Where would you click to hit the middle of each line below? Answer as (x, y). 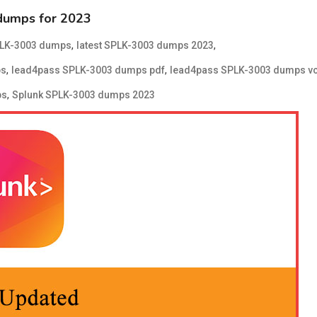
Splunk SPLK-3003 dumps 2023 (83, 95)
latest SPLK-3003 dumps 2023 (145, 45)
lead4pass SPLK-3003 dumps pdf (88, 70)
